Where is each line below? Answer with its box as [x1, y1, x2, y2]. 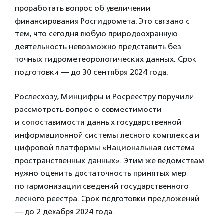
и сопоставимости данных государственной [15, 117, 182, 127]
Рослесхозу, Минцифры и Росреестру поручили [15, 92, 194, 101]
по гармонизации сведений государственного [15, 181, 189, 191]
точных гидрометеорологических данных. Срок [15, 55, 196, 64]
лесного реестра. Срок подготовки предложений [15, 194, 200, 203]
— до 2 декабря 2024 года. [15, 207, 114, 216]
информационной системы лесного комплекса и [15, 130, 202, 139]
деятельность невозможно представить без [15, 42, 181, 51]
